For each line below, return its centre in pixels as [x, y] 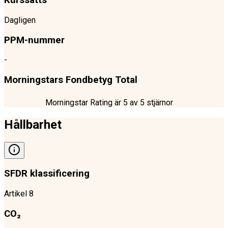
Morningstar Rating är [84, 102]
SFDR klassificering [47, 174]
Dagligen [20, 20]
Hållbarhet [33, 124]
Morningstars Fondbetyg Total [71, 80]
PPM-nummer [34, 40]
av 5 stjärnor [150, 102]
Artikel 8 [19, 194]
